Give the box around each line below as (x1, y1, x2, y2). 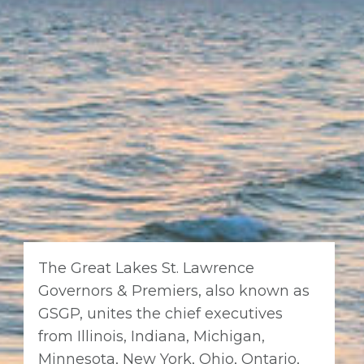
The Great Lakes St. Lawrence (38, 259, 255, 278)
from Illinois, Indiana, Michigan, (38, 327, 266, 346)
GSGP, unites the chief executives (38, 305, 284, 323)
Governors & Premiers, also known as (38, 282, 310, 301)
